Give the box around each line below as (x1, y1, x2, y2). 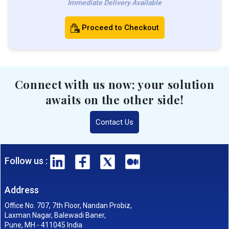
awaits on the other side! (45, 91, 184, 107)
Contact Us (96, 117, 133, 127)
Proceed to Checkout (81, 22, 159, 32)
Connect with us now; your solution (14, 76, 215, 92)
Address (4, 185, 39, 196)
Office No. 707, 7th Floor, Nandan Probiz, (4, 201, 132, 210)
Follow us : (4, 155, 48, 166)
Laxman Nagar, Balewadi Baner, (4, 211, 106, 220)
